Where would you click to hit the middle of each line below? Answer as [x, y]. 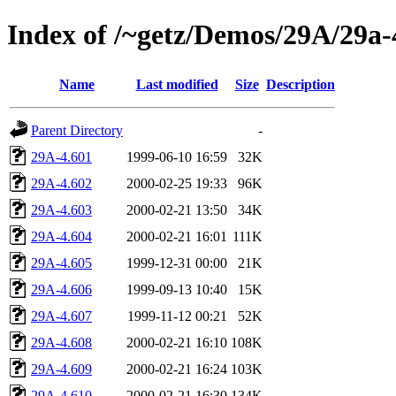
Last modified [177, 84]
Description [301, 84]
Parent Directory [77, 130]
